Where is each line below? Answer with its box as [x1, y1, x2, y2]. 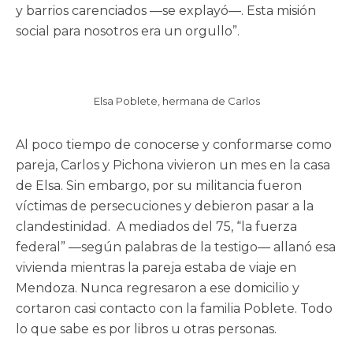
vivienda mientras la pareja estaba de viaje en [16, 259, 296, 275]
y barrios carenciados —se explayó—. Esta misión [16, 3, 316, 19]
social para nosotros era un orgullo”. [16, 24, 240, 39]
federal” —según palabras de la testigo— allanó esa [16, 239, 336, 255]
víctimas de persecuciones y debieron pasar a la [16, 198, 314, 214]
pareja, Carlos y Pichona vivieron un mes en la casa [16, 157, 330, 173]
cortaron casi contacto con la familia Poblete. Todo [16, 300, 333, 316]
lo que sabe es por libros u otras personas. [16, 321, 277, 336]
